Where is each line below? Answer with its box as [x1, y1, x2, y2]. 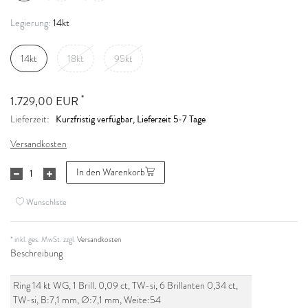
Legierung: [10, 16, 51, 30]
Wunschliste [26, 196, 67, 208]
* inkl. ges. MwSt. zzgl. [10, 233, 77, 245]
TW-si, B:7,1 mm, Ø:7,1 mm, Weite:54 [13, 293, 162, 307]
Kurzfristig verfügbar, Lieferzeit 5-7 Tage [55, 112, 206, 127]
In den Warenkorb [76, 165, 145, 179]
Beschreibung [10, 246, 63, 260]
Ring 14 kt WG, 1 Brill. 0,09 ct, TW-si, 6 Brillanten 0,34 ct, [13, 278, 239, 292]
